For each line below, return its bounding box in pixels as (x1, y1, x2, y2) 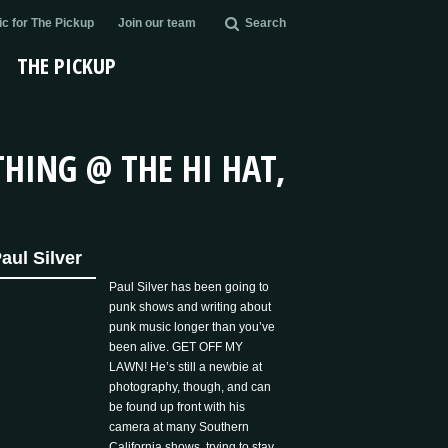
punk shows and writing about (109, 300, 272, 314)
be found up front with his (109, 400, 246, 414)
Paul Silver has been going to (109, 280, 270, 294)
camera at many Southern (109, 420, 250, 434)
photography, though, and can (109, 380, 272, 394)
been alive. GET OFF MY (109, 340, 244, 354)
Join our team (118, 16, 196, 30)
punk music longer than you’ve (109, 320, 276, 334)
